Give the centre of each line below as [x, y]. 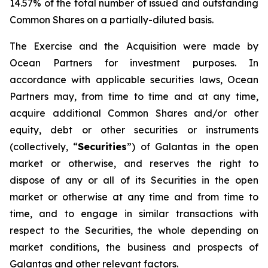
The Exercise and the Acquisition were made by [134, 46]
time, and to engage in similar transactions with [134, 214]
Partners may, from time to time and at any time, [134, 96]
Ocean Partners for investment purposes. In [134, 63]
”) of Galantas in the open [193, 147]
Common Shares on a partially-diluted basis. [112, 20]
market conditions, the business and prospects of [134, 247]
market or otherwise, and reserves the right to [134, 163]
